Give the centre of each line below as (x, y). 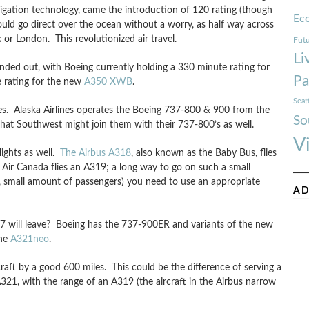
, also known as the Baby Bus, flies (203, 153)
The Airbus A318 (95, 153)
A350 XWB (108, 82)
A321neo (29, 239)
